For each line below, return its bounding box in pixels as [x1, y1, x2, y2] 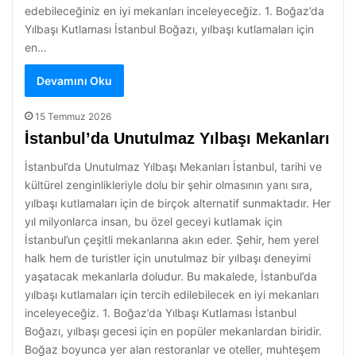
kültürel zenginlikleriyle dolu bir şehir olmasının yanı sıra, [25, 178, 312, 192]
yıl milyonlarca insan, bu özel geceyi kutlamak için [25, 215, 282, 228]
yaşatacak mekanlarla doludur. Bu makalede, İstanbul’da [25, 269, 317, 283]
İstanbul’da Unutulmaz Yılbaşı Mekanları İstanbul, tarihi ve [25, 160, 322, 173]
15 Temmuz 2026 [35, 110, 111, 122]
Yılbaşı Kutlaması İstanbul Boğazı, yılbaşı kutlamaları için [25, 22, 314, 36]
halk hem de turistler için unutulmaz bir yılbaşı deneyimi [25, 251, 311, 265]
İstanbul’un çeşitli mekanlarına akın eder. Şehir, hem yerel [25, 233, 319, 246]
